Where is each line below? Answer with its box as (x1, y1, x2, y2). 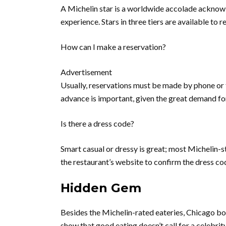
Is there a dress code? (61, 119, 134, 128)
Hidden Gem (61, 181, 141, 195)
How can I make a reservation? (61, 42, 166, 51)
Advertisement (61, 67, 112, 77)
